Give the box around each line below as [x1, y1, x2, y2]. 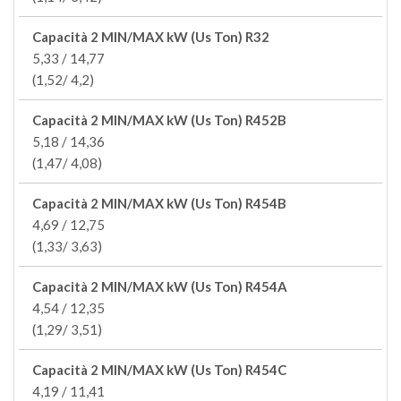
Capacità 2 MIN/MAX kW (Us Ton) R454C [32, 362, 286, 378]
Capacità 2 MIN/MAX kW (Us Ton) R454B [32, 195, 286, 211]
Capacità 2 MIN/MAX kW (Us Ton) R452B [32, 112, 286, 128]
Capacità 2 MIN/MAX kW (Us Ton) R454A [32, 278, 287, 294]
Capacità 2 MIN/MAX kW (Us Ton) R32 [32, 29, 269, 45]
